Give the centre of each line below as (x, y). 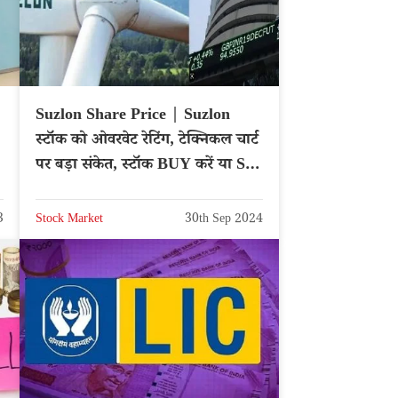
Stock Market (69, 220)
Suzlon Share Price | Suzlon (133, 117)
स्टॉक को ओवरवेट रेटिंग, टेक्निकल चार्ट (147, 142)
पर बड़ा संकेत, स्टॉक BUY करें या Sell (148, 167)
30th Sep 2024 (224, 220)
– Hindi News (82, 191)
